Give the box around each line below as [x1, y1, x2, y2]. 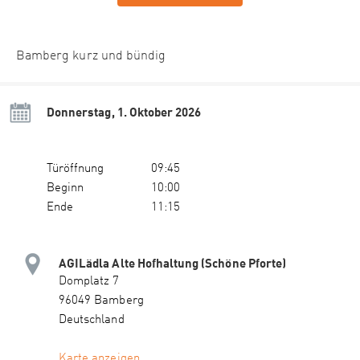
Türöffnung [47, 163, 104, 176]
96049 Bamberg [59, 295, 144, 308]
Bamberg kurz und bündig [16, 50, 166, 63]
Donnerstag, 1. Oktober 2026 [47, 104, 202, 120]
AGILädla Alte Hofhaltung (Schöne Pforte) [59, 256, 286, 271]
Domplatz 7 [59, 276, 120, 288]
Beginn [47, 182, 84, 195]
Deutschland [59, 314, 125, 327]
